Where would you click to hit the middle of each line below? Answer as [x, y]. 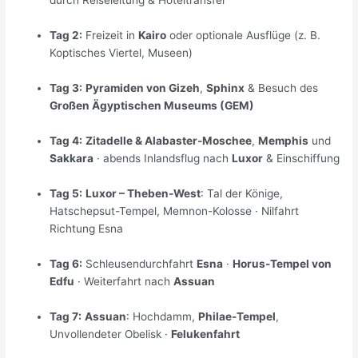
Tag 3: [66, 88]
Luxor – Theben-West [143, 193]
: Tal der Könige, [242, 193]
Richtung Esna [87, 228]
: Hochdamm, [163, 316]
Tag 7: [66, 316]
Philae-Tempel [237, 316]
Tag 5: [66, 193]
